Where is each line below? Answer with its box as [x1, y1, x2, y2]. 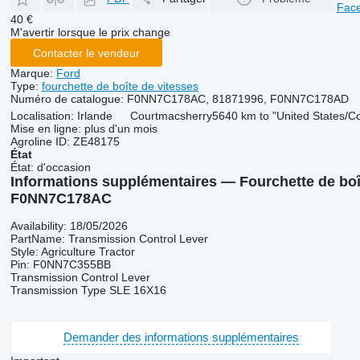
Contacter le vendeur [32, 46, 140, 59]
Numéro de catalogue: [10, 92, 124, 105]
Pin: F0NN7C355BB [10, 257, 111, 271]
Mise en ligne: [10, 122, 81, 135]
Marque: [10, 67, 53, 80]
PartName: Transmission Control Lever [10, 231, 208, 245]
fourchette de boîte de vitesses [41, 80, 198, 92]
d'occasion [36, 161, 91, 174]
